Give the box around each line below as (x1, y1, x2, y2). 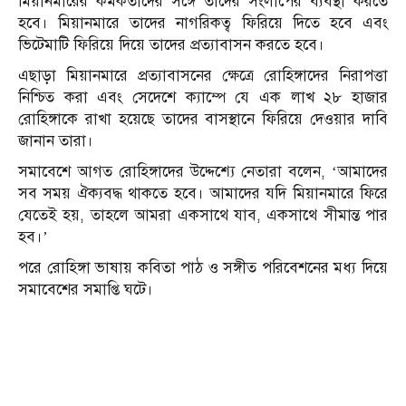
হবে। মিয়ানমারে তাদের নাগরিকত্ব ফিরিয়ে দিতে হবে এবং (18, 13, 388, 33)
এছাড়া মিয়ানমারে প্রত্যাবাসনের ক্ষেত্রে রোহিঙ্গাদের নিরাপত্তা (18, 65, 388, 85)
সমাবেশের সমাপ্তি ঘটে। (18, 279, 153, 299)
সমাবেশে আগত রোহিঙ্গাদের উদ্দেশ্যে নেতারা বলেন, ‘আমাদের (18, 161, 388, 181)
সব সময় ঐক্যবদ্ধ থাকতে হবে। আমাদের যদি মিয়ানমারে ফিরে (18, 183, 388, 203)
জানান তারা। (18, 130, 93, 150)
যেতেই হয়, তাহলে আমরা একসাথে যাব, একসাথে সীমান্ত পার (18, 205, 388, 225)
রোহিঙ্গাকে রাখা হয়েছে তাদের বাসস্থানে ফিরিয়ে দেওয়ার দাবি (18, 109, 388, 129)
